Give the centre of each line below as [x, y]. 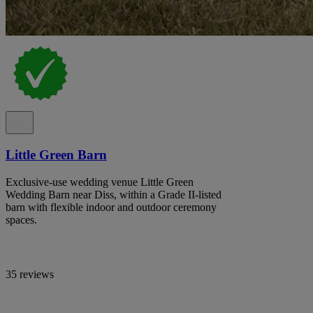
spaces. [21, 219]
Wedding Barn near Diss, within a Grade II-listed [114, 194]
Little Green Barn [56, 154]
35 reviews [30, 274]
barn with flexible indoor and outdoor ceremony [111, 207]
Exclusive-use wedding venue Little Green [100, 182]
